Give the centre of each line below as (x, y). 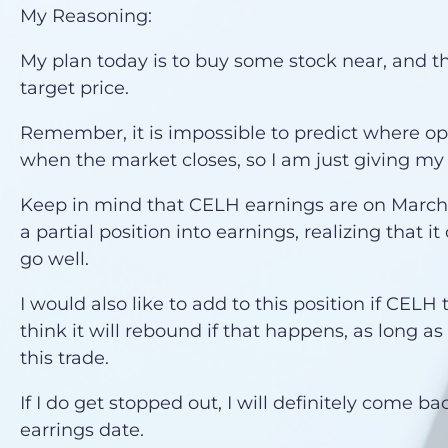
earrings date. (82, 430)
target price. (80, 88)
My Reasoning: (86, 16)
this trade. (65, 358)
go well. (55, 259)
